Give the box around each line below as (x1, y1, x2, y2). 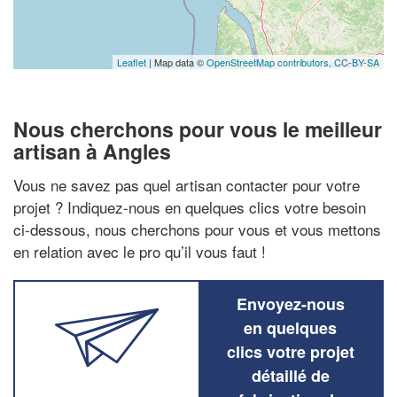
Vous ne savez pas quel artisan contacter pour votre (13, 173, 360, 196)
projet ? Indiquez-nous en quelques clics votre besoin (13, 195, 366, 218)
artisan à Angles (13, 136, 171, 166)
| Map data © (146, 55, 206, 69)
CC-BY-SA (334, 55, 379, 69)
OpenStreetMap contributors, (206, 55, 334, 69)
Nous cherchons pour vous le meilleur (13, 114, 382, 144)
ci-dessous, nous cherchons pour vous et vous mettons (13, 217, 381, 240)
